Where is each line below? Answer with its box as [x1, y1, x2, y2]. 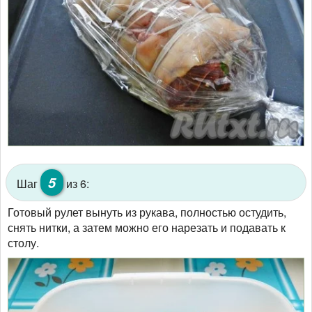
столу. [8, 234, 39, 251]
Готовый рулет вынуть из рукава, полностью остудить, [8, 203, 286, 220]
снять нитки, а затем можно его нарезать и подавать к [8, 219, 286, 235]
